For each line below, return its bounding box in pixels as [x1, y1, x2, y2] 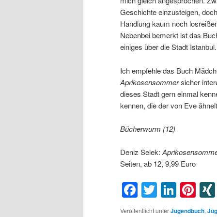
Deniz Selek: [120, 147, 162, 157]
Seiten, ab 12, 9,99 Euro [120, 158, 196, 169]
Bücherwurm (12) [120, 124, 175, 134]
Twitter [157, 178, 202, 201]
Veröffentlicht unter [120, 206, 169, 215]
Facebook [138, 178, 206, 201]
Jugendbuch [170, 206, 204, 215]
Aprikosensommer [120, 77, 181, 87]
